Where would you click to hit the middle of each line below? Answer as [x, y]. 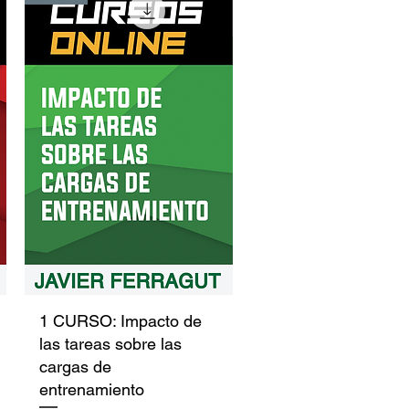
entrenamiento [92, 390]
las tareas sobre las [111, 344]
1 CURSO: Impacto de [121, 321]
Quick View [129, 318]
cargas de [76, 367]
